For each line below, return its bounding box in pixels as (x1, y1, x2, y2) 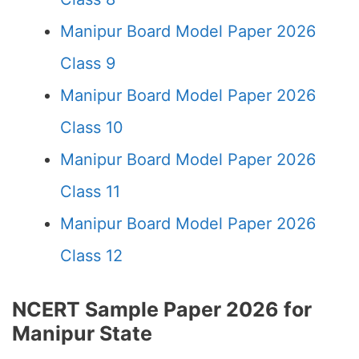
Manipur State (12, 321, 152, 345)
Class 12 (60, 246, 123, 265)
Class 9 (60, 54, 115, 73)
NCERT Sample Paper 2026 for (12, 297, 312, 321)
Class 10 (60, 118, 123, 137)
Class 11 (60, 182, 120, 201)
